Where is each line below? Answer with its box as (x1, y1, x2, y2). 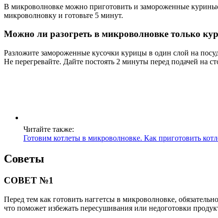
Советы (4, 152, 44, 165)
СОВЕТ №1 (4, 175, 54, 185)
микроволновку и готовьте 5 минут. (4, 11, 123, 19)
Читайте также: (23, 125, 74, 134)
